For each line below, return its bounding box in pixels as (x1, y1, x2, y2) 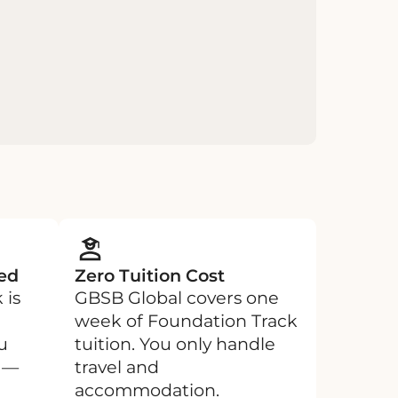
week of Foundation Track (75, 309, 298, 331)
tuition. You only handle (75, 332, 275, 354)
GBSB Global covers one (75, 286, 279, 308)
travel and (75, 355, 159, 378)
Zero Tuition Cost (75, 264, 225, 286)
